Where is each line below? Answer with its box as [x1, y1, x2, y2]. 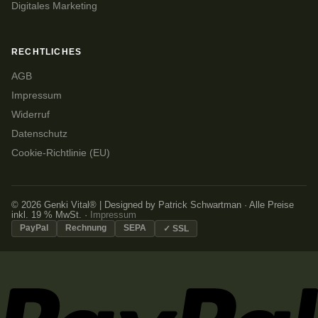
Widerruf [11, 109, 50, 120]
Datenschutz [11, 128, 67, 139]
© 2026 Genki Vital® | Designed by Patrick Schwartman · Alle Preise [11, 199, 294, 210]
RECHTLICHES [11, 46, 82, 57]
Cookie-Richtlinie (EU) [11, 147, 110, 158]
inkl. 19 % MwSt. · [11, 209, 90, 220]
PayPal [20, 223, 48, 232]
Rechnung [65, 223, 106, 232]
